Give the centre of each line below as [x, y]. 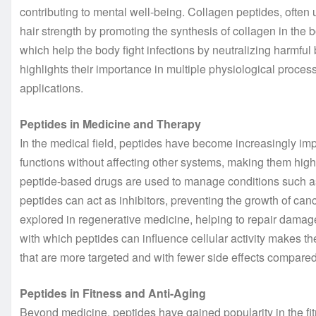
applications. [51, 88]
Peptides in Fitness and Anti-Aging [113, 293]
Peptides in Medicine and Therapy [110, 124]
